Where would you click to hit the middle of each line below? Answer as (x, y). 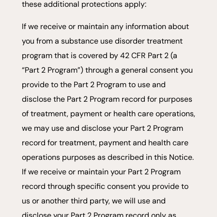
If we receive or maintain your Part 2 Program (101, 171)
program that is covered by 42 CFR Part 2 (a (99, 55)
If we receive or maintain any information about (105, 26)
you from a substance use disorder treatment (102, 41)
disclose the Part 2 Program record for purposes (107, 99)
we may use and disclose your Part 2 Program (102, 128)
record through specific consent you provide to (105, 186)
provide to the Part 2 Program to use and (93, 84)
